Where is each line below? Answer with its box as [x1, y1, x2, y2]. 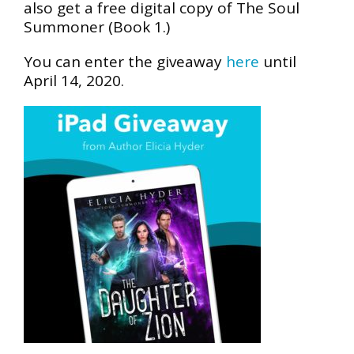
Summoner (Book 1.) [24, 16, 170, 37]
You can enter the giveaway [24, 51, 226, 72]
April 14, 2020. [24, 70, 124, 91]
